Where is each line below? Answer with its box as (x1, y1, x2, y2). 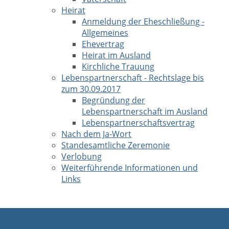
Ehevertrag (82, 38, 124, 50)
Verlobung (61, 151, 102, 162)
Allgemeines (82, 27, 128, 38)
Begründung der (82, 95, 145, 106)
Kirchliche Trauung (82, 61, 154, 72)
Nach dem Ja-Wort (61, 128, 131, 140)
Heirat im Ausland (82, 50, 151, 61)
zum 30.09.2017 (61, 83, 121, 95)
